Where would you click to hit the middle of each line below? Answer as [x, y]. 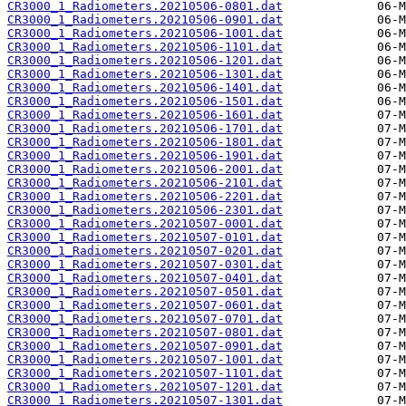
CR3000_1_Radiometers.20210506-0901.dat [145, 20]
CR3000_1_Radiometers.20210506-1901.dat [145, 156]
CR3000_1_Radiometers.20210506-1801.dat [145, 142]
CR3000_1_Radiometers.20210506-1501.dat [145, 101]
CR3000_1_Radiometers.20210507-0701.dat [145, 319]
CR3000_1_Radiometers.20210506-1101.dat [145, 47]
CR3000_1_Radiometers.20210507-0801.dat [145, 333]
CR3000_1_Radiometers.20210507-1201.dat [145, 387]
